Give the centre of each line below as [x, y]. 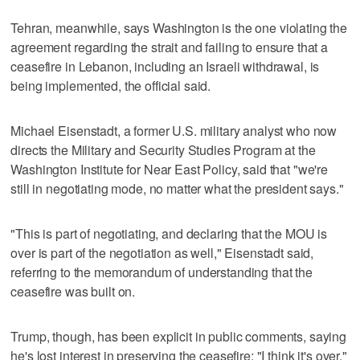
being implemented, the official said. [111, 85]
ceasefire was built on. [73, 291]
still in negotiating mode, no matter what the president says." [177, 188]
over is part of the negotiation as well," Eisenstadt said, [162, 252]
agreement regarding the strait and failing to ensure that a [170, 47]
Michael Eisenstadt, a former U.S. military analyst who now [174, 130]
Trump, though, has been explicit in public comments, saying [179, 336]
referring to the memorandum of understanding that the [162, 272]
